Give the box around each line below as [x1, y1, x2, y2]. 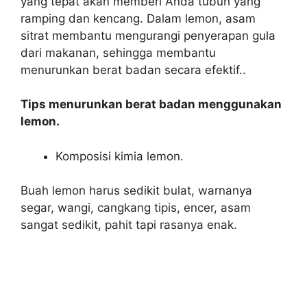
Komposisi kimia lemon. [56, 149, 184, 163]
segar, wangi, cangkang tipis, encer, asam [21, 201, 251, 215]
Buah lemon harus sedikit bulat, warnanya [21, 184, 252, 198]
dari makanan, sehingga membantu [21, 45, 216, 60]
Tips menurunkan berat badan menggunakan [21, 97, 282, 112]
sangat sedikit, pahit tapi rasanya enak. [21, 218, 237, 232]
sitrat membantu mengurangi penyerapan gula [21, 28, 275, 42]
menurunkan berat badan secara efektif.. [21, 62, 246, 77]
